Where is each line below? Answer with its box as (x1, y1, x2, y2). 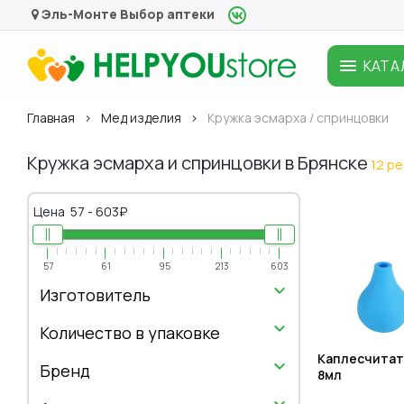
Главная (27, 109, 75, 127)
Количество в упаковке (40, 322, 220, 344)
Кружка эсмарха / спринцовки (207, 109, 389, 127)
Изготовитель (40, 284, 151, 307)
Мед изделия (101, 109, 181, 127)
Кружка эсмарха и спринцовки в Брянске (27, 151, 368, 176)
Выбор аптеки (120, 5, 215, 23)
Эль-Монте (39, 5, 117, 23)
